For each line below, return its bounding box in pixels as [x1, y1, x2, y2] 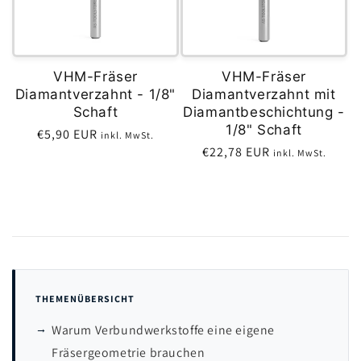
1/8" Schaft [226, 121, 302, 138]
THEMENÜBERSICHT [35, 292, 135, 305]
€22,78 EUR [201, 143, 273, 160]
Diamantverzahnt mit [192, 85, 336, 102]
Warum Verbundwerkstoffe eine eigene [52, 321, 276, 338]
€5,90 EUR [37, 125, 101, 143]
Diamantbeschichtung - [183, 103, 345, 120]
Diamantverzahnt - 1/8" [15, 85, 176, 102]
